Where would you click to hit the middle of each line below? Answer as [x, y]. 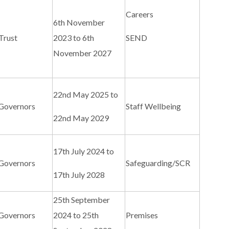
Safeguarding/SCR [158, 163]
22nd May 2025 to [87, 95]
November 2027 [83, 53]
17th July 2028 [79, 175]
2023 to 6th [74, 38]
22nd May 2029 [81, 118]
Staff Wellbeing [154, 106]
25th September [82, 200]
